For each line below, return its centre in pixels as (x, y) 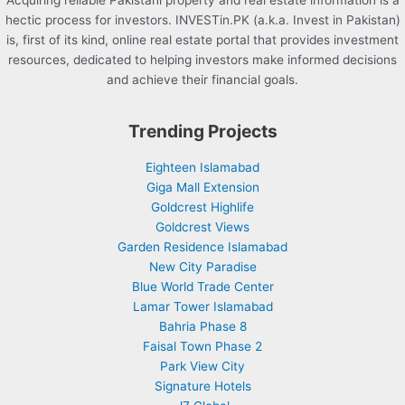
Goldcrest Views (202, 227)
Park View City (202, 367)
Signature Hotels (202, 386)
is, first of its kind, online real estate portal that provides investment (202, 40)
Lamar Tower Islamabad (202, 307)
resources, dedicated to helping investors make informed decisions (202, 60)
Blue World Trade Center (202, 287)
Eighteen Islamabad (202, 168)
